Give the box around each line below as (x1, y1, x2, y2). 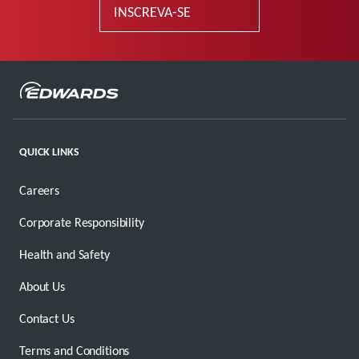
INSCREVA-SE (114, 2, 191, 21)
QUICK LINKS (19, 143, 79, 159)
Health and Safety (19, 246, 110, 262)
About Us (19, 278, 65, 294)
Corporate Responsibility (19, 214, 144, 230)
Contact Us (19, 310, 75, 326)
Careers (19, 182, 60, 198)
